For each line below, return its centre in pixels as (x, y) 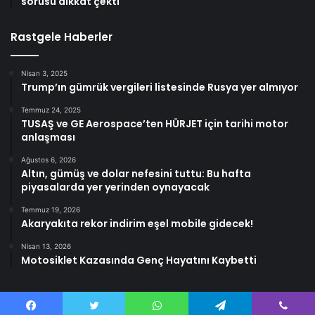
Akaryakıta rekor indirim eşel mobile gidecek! (137, 224)
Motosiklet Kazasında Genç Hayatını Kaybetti (139, 261)
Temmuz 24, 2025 (51, 110)
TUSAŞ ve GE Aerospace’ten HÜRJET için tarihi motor (155, 124)
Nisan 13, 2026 (46, 246)
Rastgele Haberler (62, 37)
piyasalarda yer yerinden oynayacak (115, 187)
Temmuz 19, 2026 (51, 210)
